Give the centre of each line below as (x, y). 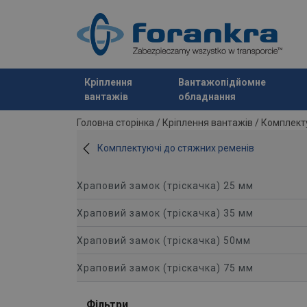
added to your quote (125, 110)
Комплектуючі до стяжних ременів (176, 148)
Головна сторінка (115, 123)
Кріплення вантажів (208, 123)
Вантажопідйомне (222, 82)
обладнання (207, 96)
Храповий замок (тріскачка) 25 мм (165, 185)
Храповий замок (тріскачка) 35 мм (165, 213)
